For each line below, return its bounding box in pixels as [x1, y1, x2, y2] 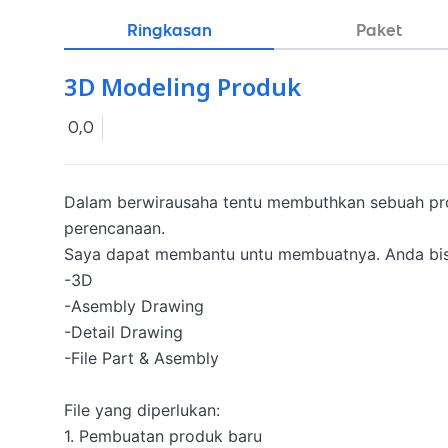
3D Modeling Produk [64, 71, 301, 107]
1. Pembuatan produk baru [64, 426, 262, 446]
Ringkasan [126, 18, 212, 42]
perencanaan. [64, 218, 165, 238]
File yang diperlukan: [64, 400, 220, 420]
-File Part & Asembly [64, 348, 224, 368]
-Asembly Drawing [64, 296, 204, 316]
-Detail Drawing [64, 322, 183, 342]
